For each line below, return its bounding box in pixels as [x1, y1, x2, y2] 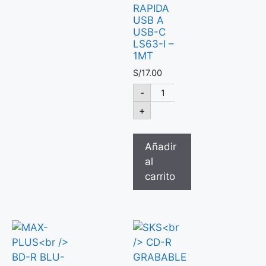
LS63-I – [133, 38, 174, 50]
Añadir [145, 141, 176, 153]
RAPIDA [133, 2, 169, 15]
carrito [145, 170, 175, 183]
